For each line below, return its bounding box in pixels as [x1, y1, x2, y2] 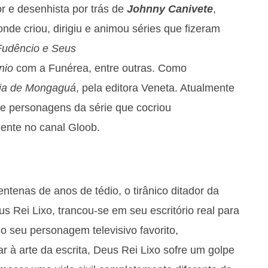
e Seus [39, 42, 76, 54]
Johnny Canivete [127, 2, 213, 15]
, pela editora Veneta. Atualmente [76, 81, 234, 94]
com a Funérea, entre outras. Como [13, 62, 187, 74]
